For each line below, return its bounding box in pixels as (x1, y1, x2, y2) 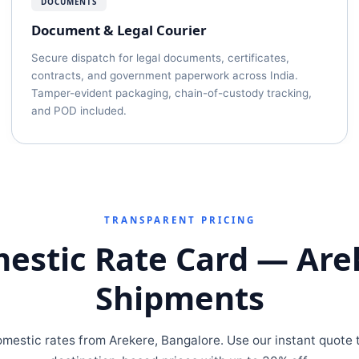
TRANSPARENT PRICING (103, 214, 256, 226)
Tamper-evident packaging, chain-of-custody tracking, (31, 87, 312, 99)
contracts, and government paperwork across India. (31, 69, 298, 82)
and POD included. (31, 104, 127, 117)
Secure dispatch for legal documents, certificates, (31, 51, 289, 64)
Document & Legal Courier (31, 21, 207, 39)
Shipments (95, 276, 264, 320)
